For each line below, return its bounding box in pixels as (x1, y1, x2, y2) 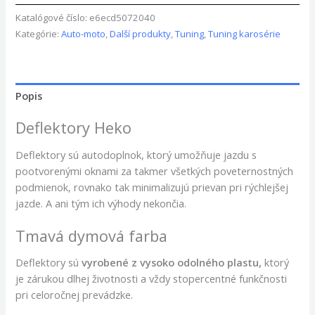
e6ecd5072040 (89, 11, 156, 24)
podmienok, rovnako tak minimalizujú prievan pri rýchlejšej (15, 179, 289, 194)
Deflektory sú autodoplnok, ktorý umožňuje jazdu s (15, 147, 257, 162)
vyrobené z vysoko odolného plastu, (82, 255, 262, 270)
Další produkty (110, 27, 172, 40)
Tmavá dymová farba (15, 225, 168, 246)
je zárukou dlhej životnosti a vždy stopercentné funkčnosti (15, 271, 288, 286)
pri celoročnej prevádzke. (15, 288, 136, 302)
